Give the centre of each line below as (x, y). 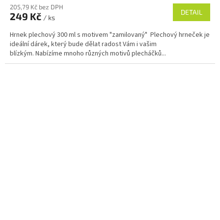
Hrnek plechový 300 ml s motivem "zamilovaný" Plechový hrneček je (110, 35)
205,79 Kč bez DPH (37, 7)
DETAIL (192, 12)
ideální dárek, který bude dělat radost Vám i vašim (83, 44)
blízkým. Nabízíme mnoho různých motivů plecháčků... (88, 53)
